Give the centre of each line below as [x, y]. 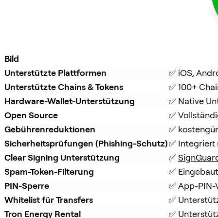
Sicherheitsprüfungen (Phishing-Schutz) [86, 143]
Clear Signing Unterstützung [62, 157]
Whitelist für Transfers [49, 200]
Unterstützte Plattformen [55, 73]
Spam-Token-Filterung [49, 171]
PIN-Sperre [27, 185]
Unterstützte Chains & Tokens [64, 87]
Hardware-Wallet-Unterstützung [70, 101]
